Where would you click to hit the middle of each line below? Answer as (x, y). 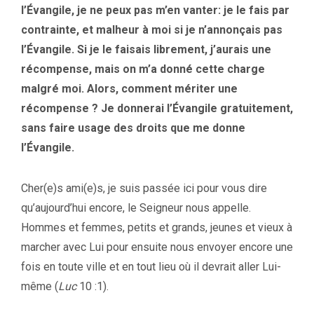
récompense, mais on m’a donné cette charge (143, 69)
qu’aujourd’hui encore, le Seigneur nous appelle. (136, 207)
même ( (40, 286)
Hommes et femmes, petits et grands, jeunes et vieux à (157, 227)
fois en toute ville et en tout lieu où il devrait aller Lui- (151, 266)
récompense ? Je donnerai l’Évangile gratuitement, (157, 108)
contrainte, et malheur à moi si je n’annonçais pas (152, 29)
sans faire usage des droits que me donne (133, 128)
